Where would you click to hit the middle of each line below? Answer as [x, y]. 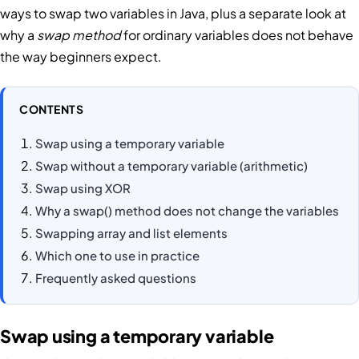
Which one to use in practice [117, 255]
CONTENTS [52, 109]
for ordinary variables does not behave [237, 35]
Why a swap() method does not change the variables [187, 210]
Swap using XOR [83, 188]
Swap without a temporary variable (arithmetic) [171, 165]
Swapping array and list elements [131, 232]
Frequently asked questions [116, 277]
